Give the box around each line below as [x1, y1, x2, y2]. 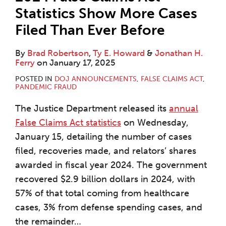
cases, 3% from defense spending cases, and [15, 202, 202, 213]
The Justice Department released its [15, 103, 169, 115]
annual [169, 103, 198, 115]
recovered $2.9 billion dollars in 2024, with [15, 174, 195, 185]
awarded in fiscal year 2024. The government [15, 159, 207, 171]
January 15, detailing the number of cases [15, 131, 192, 143]
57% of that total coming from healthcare [15, 188, 189, 199]
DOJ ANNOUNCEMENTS [54, 75, 137, 84]
